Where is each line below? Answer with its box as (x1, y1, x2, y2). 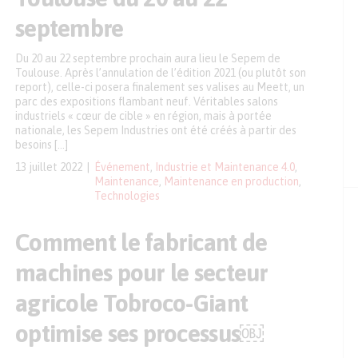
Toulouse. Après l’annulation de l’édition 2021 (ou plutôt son (15, 66, 306, 79)
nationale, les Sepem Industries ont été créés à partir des (15, 124, 296, 137)
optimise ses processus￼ (15, 320, 265, 347)
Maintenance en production (164, 175, 299, 188)
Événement (94, 161, 150, 173)
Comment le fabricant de (15, 229, 268, 256)
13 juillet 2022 (15, 161, 82, 173)
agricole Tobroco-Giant (15, 289, 249, 316)
